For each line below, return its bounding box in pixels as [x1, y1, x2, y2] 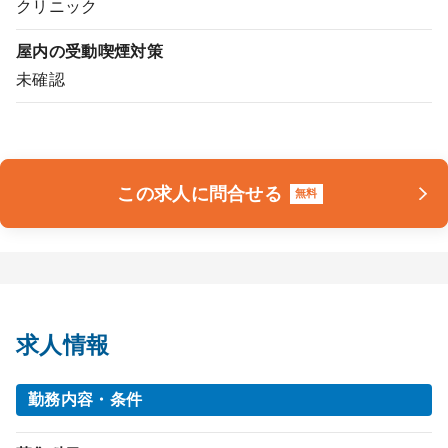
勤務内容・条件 [28, 390, 143, 409]
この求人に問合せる [117, 183, 283, 204]
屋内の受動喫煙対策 [16, 42, 163, 61]
